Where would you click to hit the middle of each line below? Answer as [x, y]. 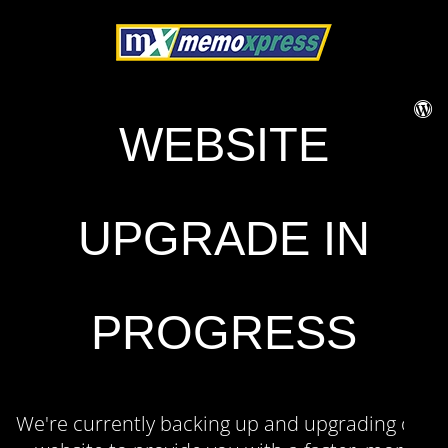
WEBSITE [224, 144]
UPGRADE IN [224, 238]
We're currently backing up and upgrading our [224, 423]
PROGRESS [224, 332]
